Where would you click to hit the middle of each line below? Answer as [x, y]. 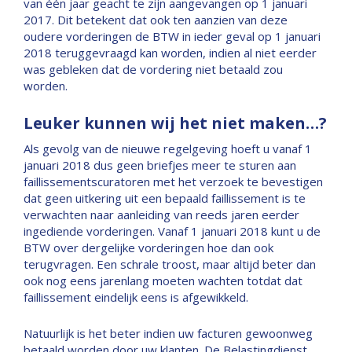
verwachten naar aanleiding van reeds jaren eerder [161, 214]
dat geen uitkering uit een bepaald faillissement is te [165, 198]
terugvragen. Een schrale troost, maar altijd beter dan [170, 264]
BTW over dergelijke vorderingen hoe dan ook [148, 247]
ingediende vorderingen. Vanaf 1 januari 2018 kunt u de [172, 231]
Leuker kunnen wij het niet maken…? [175, 123]
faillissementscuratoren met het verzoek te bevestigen [173, 181]
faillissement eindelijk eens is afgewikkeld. [136, 297]
